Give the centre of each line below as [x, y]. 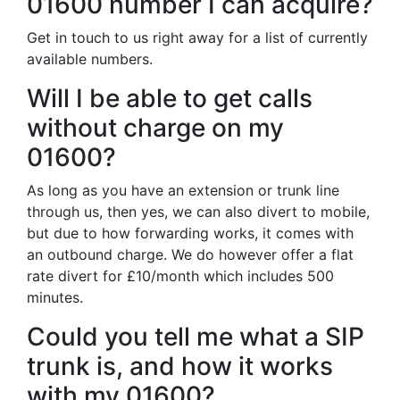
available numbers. [90, 59]
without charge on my [155, 128]
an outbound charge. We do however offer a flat [190, 254]
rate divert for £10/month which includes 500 [180, 276]
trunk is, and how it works [180, 366]
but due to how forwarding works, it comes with [190, 233]
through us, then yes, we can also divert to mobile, [198, 212]
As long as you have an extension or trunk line [183, 190]
